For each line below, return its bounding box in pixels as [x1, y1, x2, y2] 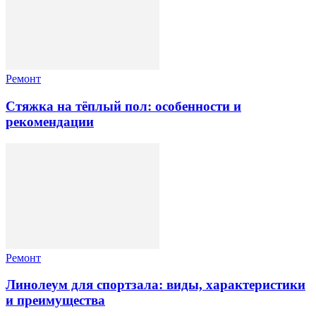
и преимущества [6, 293, 105, 308]
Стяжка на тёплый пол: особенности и [6, 98, 241, 114]
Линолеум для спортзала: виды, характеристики [6, 277, 305, 293]
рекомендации [6, 114, 94, 129]
